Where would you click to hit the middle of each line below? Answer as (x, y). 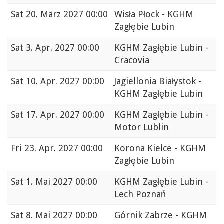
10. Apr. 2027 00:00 (65, 81)
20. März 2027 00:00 (67, 14)
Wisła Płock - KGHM (154, 14)
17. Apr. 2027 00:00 (65, 115)
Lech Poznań (140, 194)
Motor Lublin (142, 127)
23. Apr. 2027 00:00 (64, 148)
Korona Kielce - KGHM (160, 148)
